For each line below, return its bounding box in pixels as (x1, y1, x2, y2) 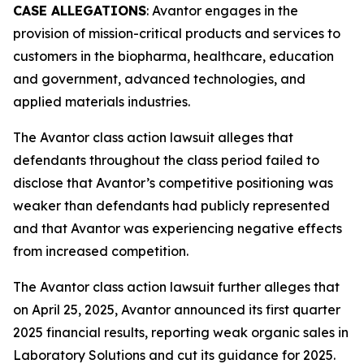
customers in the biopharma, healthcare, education (13, 48, 334, 64)
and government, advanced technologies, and (13, 71, 305, 87)
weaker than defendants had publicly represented (13, 197, 330, 214)
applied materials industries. (13, 93, 190, 110)
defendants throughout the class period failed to (13, 152, 319, 168)
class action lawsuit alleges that (93, 129, 293, 145)
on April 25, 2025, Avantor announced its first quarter (13, 301, 340, 318)
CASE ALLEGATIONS (13, 2, 146, 19)
